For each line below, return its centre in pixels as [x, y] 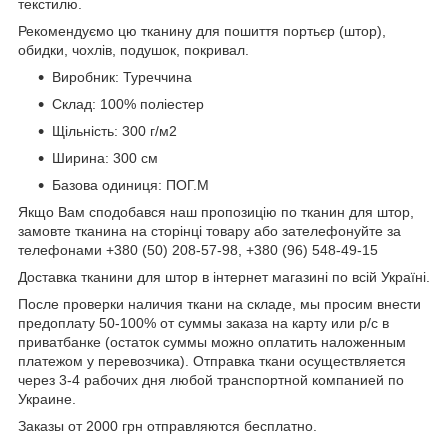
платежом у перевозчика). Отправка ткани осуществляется [212, 360]
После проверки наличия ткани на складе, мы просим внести [219, 303]
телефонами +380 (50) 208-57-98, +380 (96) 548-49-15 [198, 249]
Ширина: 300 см [105, 157]
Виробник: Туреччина [122, 76]
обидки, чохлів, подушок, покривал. [133, 49]
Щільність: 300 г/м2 [114, 130]
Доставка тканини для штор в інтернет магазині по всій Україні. [224, 276]
